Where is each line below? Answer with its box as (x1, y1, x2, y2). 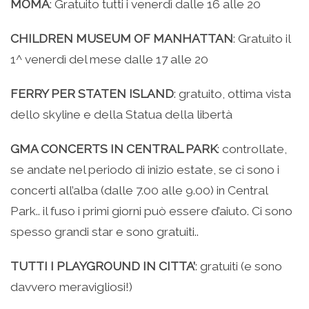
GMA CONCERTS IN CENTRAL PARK (10, 141, 217, 156)
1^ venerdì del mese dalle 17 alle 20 (10, 52, 208, 66)
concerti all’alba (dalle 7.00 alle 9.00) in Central (10, 183, 268, 197)
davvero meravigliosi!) (10, 279, 132, 294)
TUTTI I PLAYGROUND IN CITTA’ (10, 259, 195, 273)
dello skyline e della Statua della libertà (10, 107, 232, 121)
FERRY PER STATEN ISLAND (10, 86, 174, 101)
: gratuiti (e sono (195, 259, 282, 273)
